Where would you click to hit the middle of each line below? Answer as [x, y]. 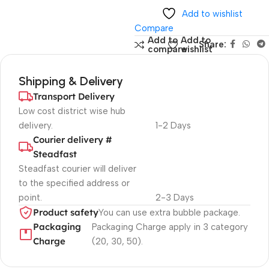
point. [30, 198]
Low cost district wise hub [72, 111]
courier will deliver [99, 169]
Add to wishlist [212, 14]
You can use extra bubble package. [169, 213]
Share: [213, 44]
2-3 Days [174, 198]
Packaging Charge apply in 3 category [170, 227]
